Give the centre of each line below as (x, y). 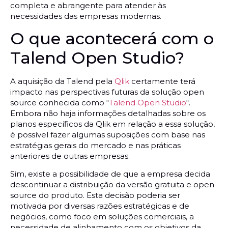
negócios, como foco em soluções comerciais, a (102, 217)
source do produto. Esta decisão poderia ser (95, 195)
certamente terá (163, 81)
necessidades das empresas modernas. (86, 16)
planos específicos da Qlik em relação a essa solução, (112, 124)
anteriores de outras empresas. (70, 156)
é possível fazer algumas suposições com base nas (108, 134)
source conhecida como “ (60, 102)
